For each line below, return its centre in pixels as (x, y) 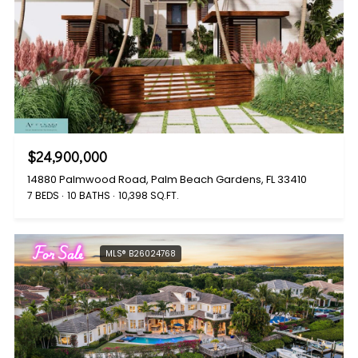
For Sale (58, 253)
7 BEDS (43, 195)
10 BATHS (89, 195)
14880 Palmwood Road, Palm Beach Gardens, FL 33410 (167, 179)
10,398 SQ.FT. (149, 195)
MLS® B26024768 (141, 253)
